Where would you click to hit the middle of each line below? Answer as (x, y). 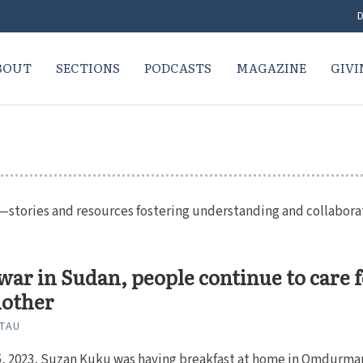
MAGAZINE (271, 68)
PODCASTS (177, 68)
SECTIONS (88, 68)
